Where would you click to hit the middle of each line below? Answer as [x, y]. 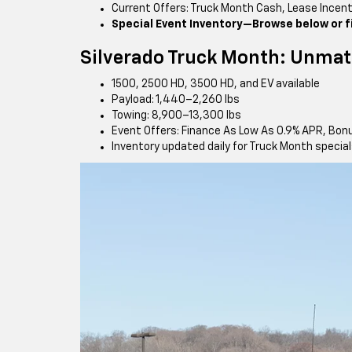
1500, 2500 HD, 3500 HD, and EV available [216, 84]
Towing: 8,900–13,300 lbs [176, 115]
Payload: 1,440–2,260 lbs [176, 100]
